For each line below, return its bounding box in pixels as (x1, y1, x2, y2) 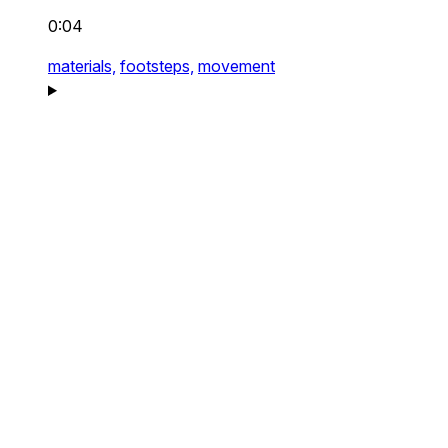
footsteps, (120, 56, 194, 76)
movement (198, 56, 275, 76)
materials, (48, 56, 116, 76)
